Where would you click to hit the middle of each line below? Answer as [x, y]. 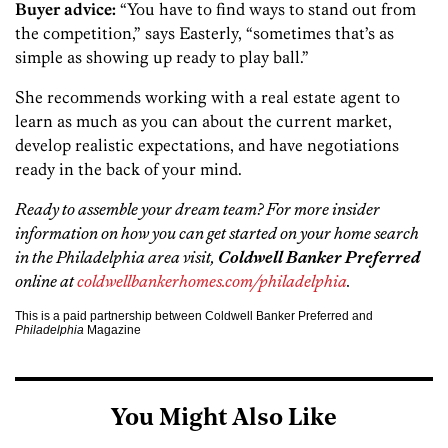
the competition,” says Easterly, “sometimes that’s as [204, 32]
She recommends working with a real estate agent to [207, 96]
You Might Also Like [224, 418]
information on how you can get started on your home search [217, 232]
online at [46, 280]
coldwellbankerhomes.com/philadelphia [212, 280]
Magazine [112, 329]
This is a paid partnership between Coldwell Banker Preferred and [194, 315]
